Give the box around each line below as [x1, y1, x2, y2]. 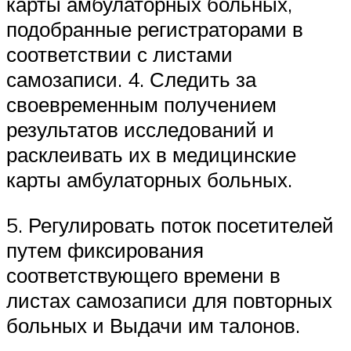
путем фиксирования [6, 237, 204, 262]
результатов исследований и [6, 117, 274, 143]
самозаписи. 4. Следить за [6, 67, 256, 92]
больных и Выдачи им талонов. [6, 312, 300, 338]
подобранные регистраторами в [6, 16, 303, 42]
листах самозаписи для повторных [6, 287, 332, 313]
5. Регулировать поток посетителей [6, 212, 334, 237]
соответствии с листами [6, 42, 233, 67]
